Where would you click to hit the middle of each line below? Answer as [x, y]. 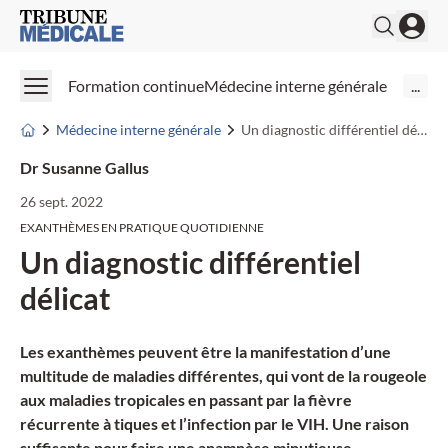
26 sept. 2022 [61, 201]
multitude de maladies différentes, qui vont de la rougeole [223, 375]
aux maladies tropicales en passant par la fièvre [186, 399]
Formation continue [136, 85]
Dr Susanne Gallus [84, 167]
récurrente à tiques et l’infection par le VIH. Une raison [214, 423]
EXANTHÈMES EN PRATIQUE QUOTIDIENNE [142, 227]
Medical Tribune [74, 20]
